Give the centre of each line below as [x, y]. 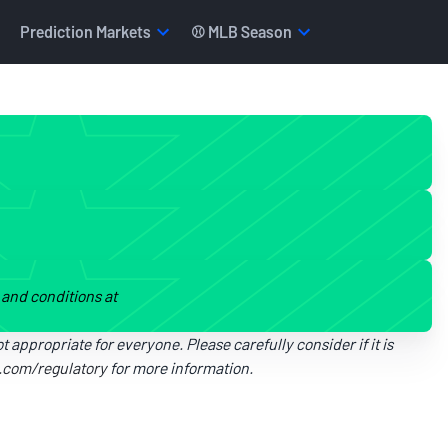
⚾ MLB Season [241, 31]
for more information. [180, 367]
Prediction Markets [85, 31]
